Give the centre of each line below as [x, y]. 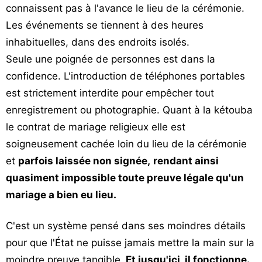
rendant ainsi [186, 161]
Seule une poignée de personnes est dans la [111, 59]
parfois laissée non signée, [84, 161]
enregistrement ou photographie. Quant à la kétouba [129, 110]
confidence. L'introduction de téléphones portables [125, 76]
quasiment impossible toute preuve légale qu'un [125, 178]
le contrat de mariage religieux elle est [96, 127]
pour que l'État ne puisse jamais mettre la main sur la [130, 243]
